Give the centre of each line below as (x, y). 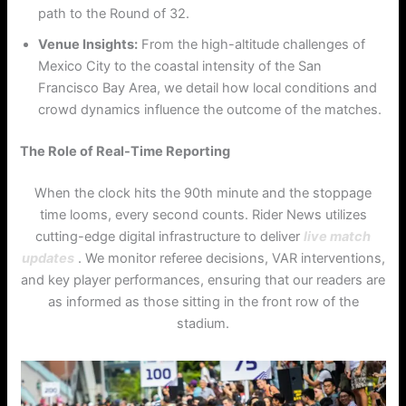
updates (48, 258)
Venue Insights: (88, 44)
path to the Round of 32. (114, 13)
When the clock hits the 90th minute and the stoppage (203, 193)
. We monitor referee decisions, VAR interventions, (229, 258)
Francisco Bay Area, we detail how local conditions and (208, 87)
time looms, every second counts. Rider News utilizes (203, 214)
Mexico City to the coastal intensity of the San (180, 66)
